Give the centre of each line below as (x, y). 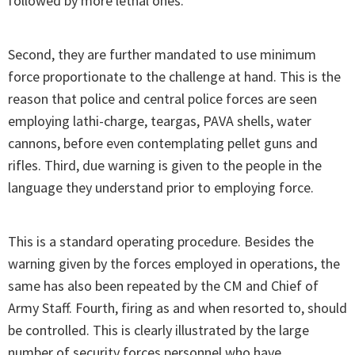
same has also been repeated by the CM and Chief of (163, 286)
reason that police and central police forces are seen (162, 99)
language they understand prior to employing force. (161, 188)
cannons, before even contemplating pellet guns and (163, 143)
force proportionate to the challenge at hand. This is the (174, 77)
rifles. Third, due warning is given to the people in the (165, 166)
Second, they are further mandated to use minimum (162, 55)
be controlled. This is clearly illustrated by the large (158, 330)
